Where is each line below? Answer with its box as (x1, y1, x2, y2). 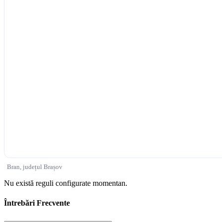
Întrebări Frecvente (4, 198, 70, 207)
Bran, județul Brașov (7, 163, 62, 171)
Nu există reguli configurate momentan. (4, 179, 127, 188)
